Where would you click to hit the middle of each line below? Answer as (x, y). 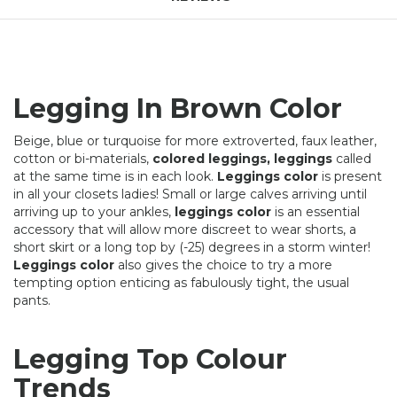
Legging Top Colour (150, 359)
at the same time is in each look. (115, 176)
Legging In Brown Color (178, 108)
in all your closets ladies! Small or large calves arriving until (190, 194)
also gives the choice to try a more (223, 265)
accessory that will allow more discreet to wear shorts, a (185, 229)
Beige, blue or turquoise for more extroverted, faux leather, (195, 140)
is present (350, 176)
